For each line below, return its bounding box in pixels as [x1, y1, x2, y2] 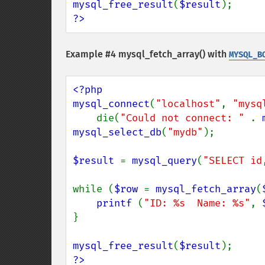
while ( [73, 183, 114, 195]
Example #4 [66, 49, 118, 60]
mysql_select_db [73, 126, 161, 138]
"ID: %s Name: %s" [144, 197, 250, 209]
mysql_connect [73, 98, 150, 110]
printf [96, 197, 138, 209]
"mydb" [167, 126, 203, 138]
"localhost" [156, 98, 221, 110]
